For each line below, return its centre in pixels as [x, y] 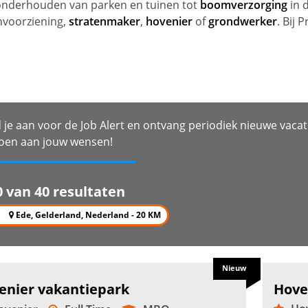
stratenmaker [104, 21]
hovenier [169, 21]
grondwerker [243, 21]
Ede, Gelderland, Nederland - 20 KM [88, 215]
